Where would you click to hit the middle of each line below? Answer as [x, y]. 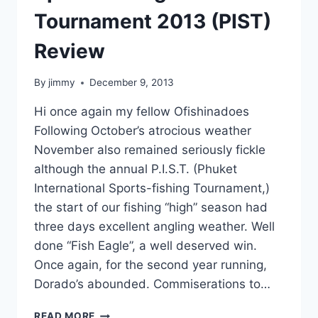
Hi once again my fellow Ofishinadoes [142, 112]
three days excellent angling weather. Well [154, 227]
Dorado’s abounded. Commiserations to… [152, 284]
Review [70, 51]
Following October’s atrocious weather [143, 131]
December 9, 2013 [132, 83]
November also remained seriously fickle [150, 150]
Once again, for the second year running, [150, 265]
